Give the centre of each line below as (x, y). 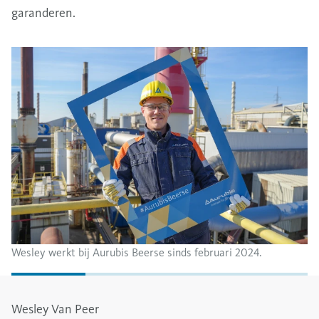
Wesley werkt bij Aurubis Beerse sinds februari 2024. (137, 252)
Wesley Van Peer (55, 309)
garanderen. (43, 12)
